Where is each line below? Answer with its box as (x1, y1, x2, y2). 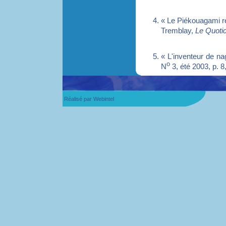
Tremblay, (161, 26, 195, 35)
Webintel (93, 96, 114, 102)
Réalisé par (63, 96, 93, 102)
